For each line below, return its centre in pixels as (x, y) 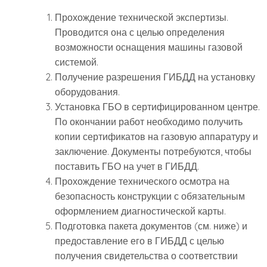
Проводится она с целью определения (140, 32)
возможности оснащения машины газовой (149, 47)
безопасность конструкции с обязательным (150, 196)
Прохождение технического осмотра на (142, 181)
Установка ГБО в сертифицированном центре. (157, 107)
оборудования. (87, 92)
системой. (77, 62)
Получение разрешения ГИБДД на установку (155, 77)
